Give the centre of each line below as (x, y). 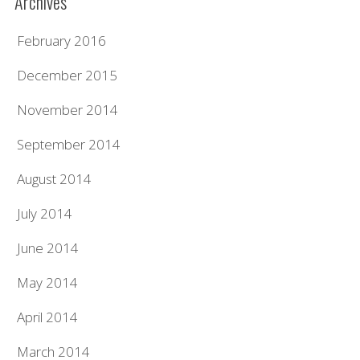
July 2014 (45, 213)
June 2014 (48, 248)
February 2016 (62, 41)
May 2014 (48, 282)
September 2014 (69, 144)
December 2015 (67, 75)
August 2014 (55, 179)
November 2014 (68, 110)
